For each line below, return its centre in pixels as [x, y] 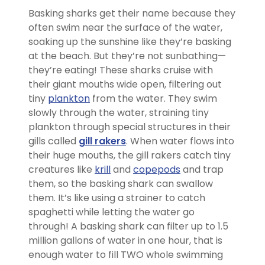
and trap [202, 169]
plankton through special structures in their [130, 127]
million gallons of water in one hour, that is [125, 240]
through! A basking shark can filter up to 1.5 [128, 226]
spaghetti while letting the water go [112, 212]
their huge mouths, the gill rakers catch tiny [130, 155]
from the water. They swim [153, 98]
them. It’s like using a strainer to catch [117, 198]
